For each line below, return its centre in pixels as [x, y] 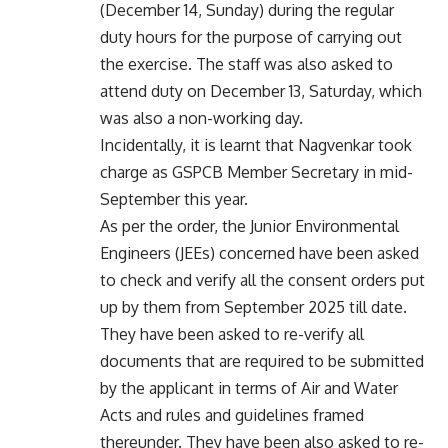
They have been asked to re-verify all [232, 333]
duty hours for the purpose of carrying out [251, 36]
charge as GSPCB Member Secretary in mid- [256, 171]
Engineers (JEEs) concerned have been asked [259, 252]
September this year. [174, 198]
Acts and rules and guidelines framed [232, 414]
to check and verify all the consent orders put [262, 279]
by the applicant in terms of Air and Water [249, 387]
